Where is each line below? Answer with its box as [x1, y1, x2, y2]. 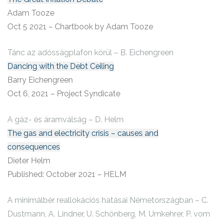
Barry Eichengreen [7, 75, 73, 85]
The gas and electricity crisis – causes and [7, 129, 158, 138]
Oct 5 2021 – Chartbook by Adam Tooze [7, 22, 153, 32]
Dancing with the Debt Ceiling [7, 62, 114, 71]
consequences [7, 142, 60, 152]
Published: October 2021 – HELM [7, 170, 126, 179]
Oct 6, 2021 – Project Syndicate [7, 89, 120, 99]
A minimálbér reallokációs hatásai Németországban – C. [7, 196, 208, 205]
